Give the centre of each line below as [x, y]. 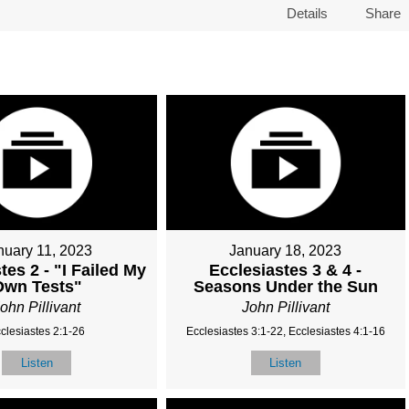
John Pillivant [285, 307]
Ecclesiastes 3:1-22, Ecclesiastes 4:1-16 [285, 331]
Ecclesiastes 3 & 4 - [286, 270]
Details [307, 13]
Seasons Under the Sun [285, 286]
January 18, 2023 [286, 250]
